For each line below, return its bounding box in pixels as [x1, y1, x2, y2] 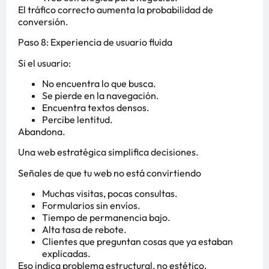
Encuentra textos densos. [42, 101, 150, 114]
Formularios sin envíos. [42, 199, 141, 212]
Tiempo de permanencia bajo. [42, 211, 171, 224]
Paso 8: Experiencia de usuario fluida [18, 36, 172, 49]
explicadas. [42, 247, 91, 260]
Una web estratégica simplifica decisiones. [18, 146, 199, 159]
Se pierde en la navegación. [42, 89, 159, 102]
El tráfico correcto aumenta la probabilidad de [18, 3, 213, 16]
